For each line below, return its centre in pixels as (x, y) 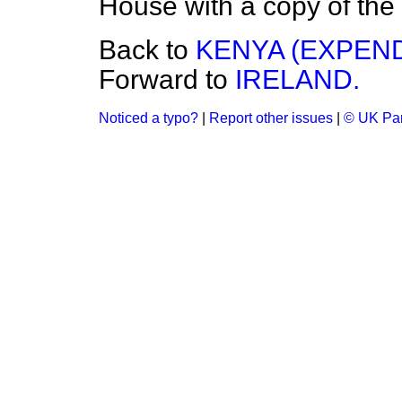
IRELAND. (297, 79)
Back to (147, 50)
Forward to (167, 79)
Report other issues (271, 118)
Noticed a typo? (149, 118)
